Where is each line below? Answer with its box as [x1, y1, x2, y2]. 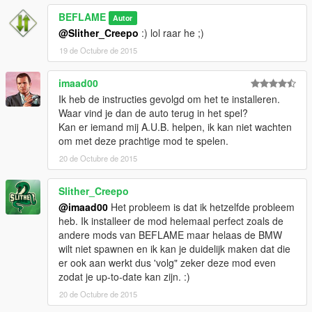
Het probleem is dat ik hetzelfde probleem [108, 199, 295, 214]
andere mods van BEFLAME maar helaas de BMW [58, 227, 282, 242]
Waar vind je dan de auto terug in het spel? [58, 105, 248, 120]
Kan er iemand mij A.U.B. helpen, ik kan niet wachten [58, 119, 292, 134]
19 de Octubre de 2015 [59, 44, 137, 56]
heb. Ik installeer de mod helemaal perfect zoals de [58, 213, 283, 228]
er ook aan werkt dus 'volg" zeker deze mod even [58, 255, 276, 270]
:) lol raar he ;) [139, 25, 204, 40]
